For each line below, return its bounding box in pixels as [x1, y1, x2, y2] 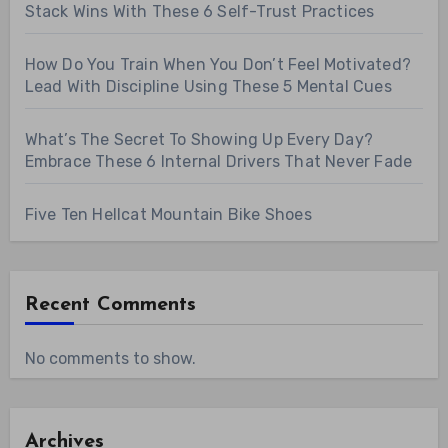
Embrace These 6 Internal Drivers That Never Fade [24, 152, 413, 172]
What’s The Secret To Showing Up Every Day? [24, 130, 373, 150]
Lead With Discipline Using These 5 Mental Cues [24, 77, 392, 97]
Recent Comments [24, 295, 196, 316]
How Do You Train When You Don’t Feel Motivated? [24, 55, 411, 75]
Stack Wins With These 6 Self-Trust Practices [24, 2, 375, 22]
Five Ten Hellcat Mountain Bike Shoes [24, 205, 312, 225]
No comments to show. [24, 349, 196, 369]
